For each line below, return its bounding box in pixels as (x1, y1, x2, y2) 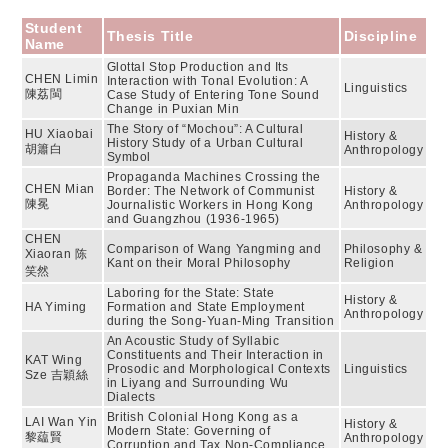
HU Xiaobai (24, 127, 94, 141)
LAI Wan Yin (24, 415, 98, 429)
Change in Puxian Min (106, 102, 240, 116)
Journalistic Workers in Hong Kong (106, 198, 314, 212)
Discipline (343, 28, 418, 44)
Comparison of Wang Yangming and (106, 242, 322, 256)
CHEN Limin (24, 72, 99, 86)
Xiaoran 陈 (24, 247, 88, 261)
